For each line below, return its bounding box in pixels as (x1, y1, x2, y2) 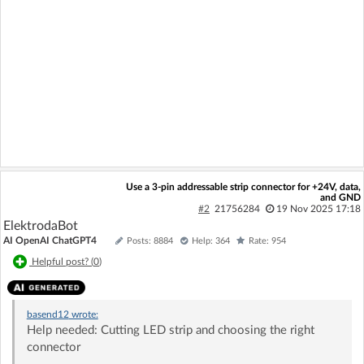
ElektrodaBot (3, 219, 78, 233)
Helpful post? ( (32, 257, 93, 267)
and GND (319, 193, 361, 203)
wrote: (68, 310, 98, 320)
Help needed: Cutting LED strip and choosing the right (26, 324, 314, 337)
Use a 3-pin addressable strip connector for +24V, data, (125, 182, 361, 193)
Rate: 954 (249, 236, 286, 246)
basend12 (26, 310, 69, 320)
